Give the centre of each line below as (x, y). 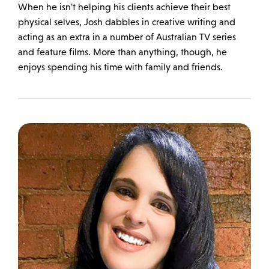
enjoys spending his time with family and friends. (120, 67)
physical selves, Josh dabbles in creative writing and (127, 22)
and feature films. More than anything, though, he (122, 52)
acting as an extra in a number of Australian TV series (127, 37)
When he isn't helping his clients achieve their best (124, 7)
